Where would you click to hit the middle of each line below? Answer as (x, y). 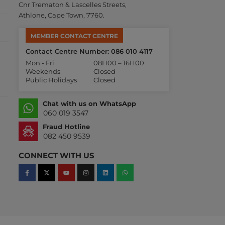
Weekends (43, 72)
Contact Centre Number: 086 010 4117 (89, 51)
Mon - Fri (40, 63)
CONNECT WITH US (56, 156)
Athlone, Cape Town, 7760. (61, 15)
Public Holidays (51, 80)
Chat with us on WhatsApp (89, 104)
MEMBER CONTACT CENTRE (74, 36)
